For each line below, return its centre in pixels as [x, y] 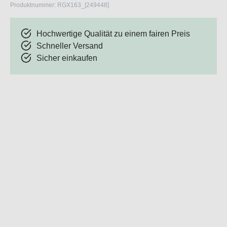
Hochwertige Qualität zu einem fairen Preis [113, 34]
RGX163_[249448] [83, 5]
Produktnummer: [34, 5]
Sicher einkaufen [67, 58]
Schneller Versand [70, 46]
